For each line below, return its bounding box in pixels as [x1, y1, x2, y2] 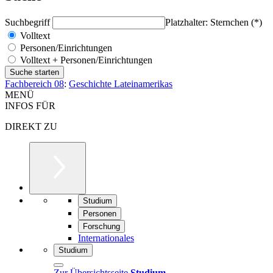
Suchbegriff [5, 16, 52, 27]
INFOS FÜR [5, 100, 55, 111]
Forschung [83, 221, 120, 231]
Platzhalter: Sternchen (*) [165, 16, 262, 27]
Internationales [78, 232, 134, 243]
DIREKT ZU [5, 121, 57, 132]
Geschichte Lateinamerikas [69, 78, 172, 89]
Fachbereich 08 [5, 78, 64, 89]
